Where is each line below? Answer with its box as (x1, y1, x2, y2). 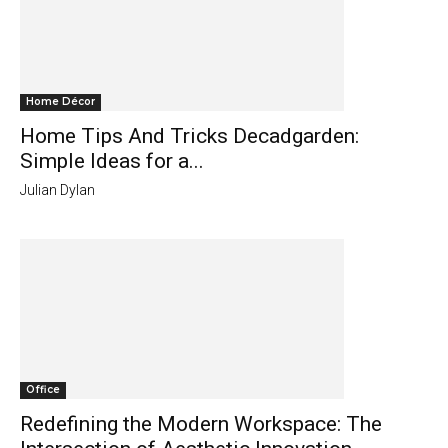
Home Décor (26, 95, 95, 109)
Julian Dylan (20, 182, 95, 199)
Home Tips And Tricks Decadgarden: (20, 124, 359, 149)
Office (26, 383, 60, 397)
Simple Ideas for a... (20, 149, 204, 174)
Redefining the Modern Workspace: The (20, 412, 382, 437)
